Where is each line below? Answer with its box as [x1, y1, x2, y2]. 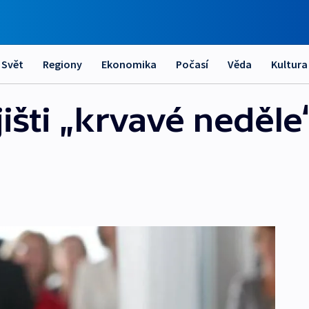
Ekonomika [101, 57, 157, 71]
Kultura [271, 57, 308, 71]
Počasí [176, 57, 208, 71]
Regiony [43, 57, 82, 71]
